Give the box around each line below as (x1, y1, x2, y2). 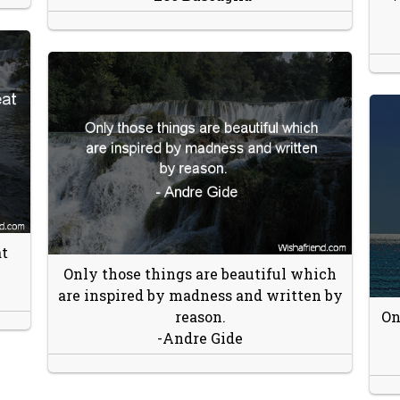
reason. (174, 306, 226, 326)
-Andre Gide (157, 328, 243, 347)
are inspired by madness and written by (57, 285, 343, 304)
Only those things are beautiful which (63, 263, 337, 283)
